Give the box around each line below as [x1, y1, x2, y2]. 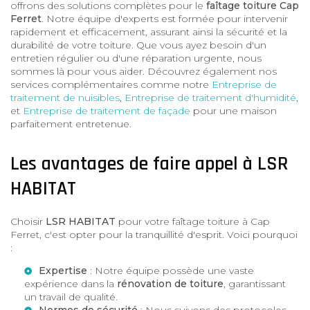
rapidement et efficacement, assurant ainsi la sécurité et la [10, 25, 287, 38]
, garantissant [224, 277, 286, 290]
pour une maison [190, 104, 277, 117]
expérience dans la [24, 277, 117, 290]
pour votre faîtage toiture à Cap [116, 215, 270, 228]
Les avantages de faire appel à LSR [10, 151, 288, 176]
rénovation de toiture [117, 277, 224, 290]
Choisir [10, 215, 46, 228]
